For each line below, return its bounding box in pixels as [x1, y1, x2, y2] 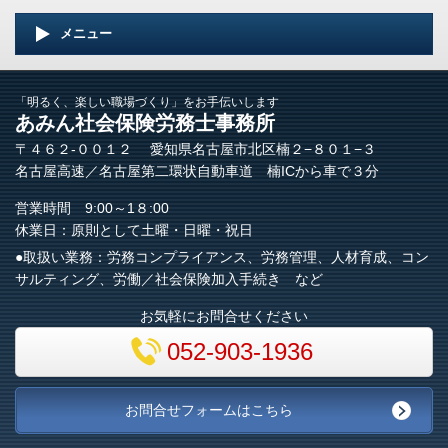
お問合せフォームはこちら [125, 402, 293, 419]
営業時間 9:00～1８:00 [15, 200, 169, 217]
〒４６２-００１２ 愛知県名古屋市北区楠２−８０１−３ [15, 141, 376, 158]
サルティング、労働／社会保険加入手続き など [15, 271, 323, 288]
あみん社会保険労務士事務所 [15, 112, 275, 135]
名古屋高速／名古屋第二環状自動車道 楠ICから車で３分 [15, 163, 379, 180]
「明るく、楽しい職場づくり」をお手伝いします [15, 95, 279, 110]
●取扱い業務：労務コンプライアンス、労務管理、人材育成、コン [15, 249, 429, 266]
